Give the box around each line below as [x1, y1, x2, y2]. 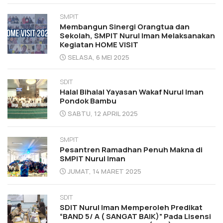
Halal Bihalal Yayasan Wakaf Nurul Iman [60, 86, 204, 97]
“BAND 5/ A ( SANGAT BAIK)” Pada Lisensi [60, 211, 211, 222]
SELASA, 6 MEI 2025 [68, 52, 129, 62]
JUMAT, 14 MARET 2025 [68, 166, 141, 176]
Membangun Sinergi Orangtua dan [60, 21, 190, 32]
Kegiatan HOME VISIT [60, 39, 138, 50]
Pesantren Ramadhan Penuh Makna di [60, 144, 203, 155]
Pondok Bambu [60, 95, 116, 106]
